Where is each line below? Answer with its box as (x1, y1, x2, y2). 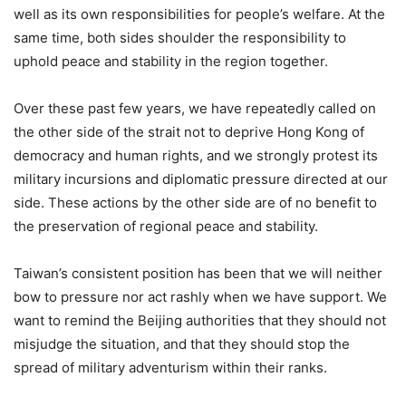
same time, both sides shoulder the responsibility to (14, 28, 346, 46)
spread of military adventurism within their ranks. (14, 358, 327, 376)
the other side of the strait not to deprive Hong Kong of (14, 122, 364, 140)
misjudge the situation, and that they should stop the (14, 334, 350, 353)
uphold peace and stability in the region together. (14, 52, 328, 70)
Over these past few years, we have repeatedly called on (14, 99, 376, 117)
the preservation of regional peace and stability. (14, 217, 318, 235)
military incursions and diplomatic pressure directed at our (14, 169, 388, 188)
